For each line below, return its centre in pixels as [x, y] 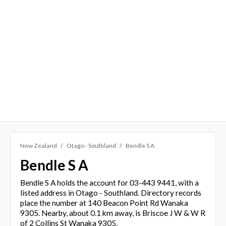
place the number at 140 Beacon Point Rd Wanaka [104, 203]
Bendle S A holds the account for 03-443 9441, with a [109, 182]
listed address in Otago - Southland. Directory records [110, 192]
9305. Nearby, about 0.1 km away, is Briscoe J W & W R [112, 213]
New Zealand [38, 145]
